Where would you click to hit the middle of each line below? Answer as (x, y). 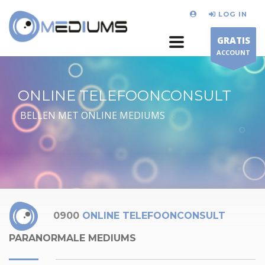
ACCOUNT (233, 52)
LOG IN (233, 14)
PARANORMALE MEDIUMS (72, 238)
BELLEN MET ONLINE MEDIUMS (91, 115)
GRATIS (233, 40)
